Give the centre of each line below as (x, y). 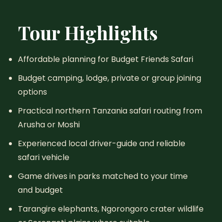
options (32, 92)
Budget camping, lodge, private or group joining (109, 78)
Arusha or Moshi (49, 125)
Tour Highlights (87, 32)
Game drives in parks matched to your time (103, 176)
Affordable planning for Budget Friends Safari (105, 59)
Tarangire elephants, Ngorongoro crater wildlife (111, 209)
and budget (40, 190)
